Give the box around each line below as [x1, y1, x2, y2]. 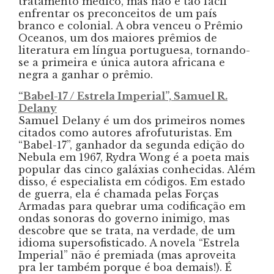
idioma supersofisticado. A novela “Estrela [18, 236, 240, 249]
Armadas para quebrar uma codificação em [18, 199, 245, 212]
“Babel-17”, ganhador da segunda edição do [18, 138, 245, 151]
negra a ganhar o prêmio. [18, 68, 153, 81]
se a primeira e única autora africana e [18, 56, 225, 68]
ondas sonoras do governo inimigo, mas [18, 212, 230, 224]
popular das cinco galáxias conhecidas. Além [18, 163, 255, 176]
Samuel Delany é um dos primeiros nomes [18, 114, 245, 127]
